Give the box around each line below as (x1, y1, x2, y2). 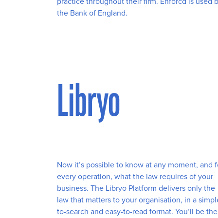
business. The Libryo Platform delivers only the (57, 182, 215, 194)
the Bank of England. (57, 7, 127, 18)
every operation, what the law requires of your (57, 171, 213, 182)
